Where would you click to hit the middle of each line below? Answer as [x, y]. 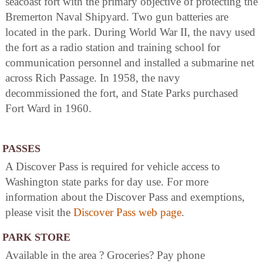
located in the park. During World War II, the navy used [130, 32]
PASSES [21, 149]
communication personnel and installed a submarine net [130, 63]
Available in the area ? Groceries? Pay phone [105, 255]
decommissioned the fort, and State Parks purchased [122, 93]
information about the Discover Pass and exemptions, [125, 197]
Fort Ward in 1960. [48, 109]
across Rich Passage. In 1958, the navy [93, 78]
